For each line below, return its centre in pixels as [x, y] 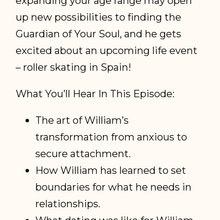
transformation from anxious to [111, 137]
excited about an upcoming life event [107, 50]
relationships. [69, 204]
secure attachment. [84, 154]
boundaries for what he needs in [114, 187]
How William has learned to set [111, 170]
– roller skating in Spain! [74, 67]
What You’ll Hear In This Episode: [95, 93]
